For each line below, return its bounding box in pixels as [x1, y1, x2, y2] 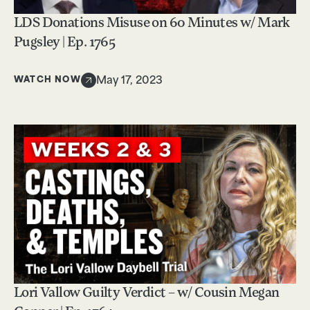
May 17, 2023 [95, 76, 163, 87]
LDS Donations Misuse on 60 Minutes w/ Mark [14, 17, 290, 31]
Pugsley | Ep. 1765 [14, 36, 116, 51]
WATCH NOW [14, 75, 81, 84]
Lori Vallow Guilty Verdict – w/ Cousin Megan [14, 286, 280, 300]
